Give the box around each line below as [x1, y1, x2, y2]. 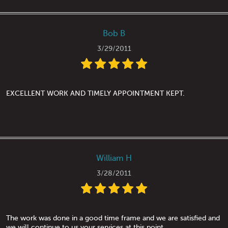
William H [96, 154, 132, 163]
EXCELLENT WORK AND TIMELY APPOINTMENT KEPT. [6, 90, 185, 98]
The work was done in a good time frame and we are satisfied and [6, 214, 220, 222]
